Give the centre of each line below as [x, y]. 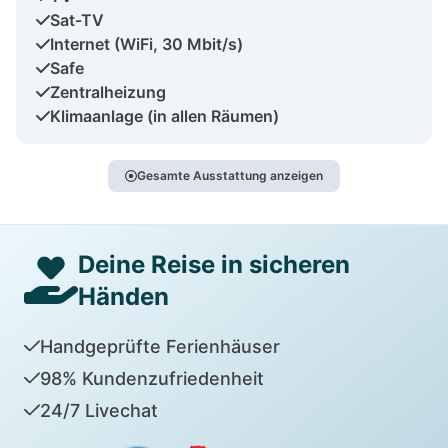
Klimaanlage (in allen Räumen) [164, 115]
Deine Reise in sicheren [214, 264]
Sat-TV [77, 19]
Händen [123, 296]
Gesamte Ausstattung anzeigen [230, 175]
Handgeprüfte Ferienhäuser [159, 346]
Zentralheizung [108, 91]
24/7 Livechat [98, 410]
